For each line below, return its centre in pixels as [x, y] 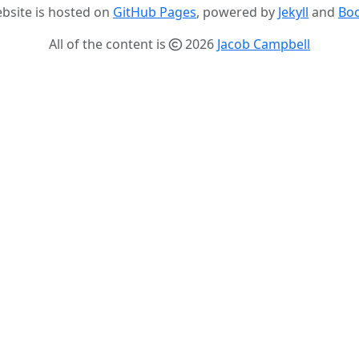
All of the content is [109, 44]
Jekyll [293, 12]
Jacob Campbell [264, 44]
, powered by [237, 12]
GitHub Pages [155, 12]
